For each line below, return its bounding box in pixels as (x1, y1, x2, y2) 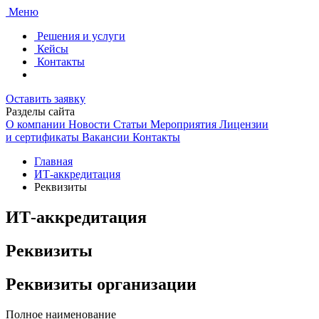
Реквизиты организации (6, 274, 197, 293)
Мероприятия (150, 118, 216, 130)
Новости (68, 118, 110, 130)
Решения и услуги (37, 30, 125, 42)
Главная (34, 155, 73, 167)
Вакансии (82, 131, 130, 143)
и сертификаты (6, 131, 79, 143)
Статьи (113, 118, 147, 130)
